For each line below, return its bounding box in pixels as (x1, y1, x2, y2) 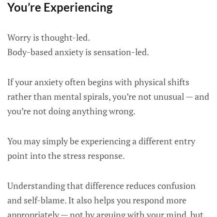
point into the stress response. (7, 150, 125, 161)
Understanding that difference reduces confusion (7, 180, 196, 191)
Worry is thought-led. (7, 31, 90, 43)
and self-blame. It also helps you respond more (7, 194, 186, 206)
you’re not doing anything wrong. (7, 105, 136, 117)
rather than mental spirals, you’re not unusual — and (7, 91, 209, 102)
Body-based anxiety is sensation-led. (7, 46, 149, 58)
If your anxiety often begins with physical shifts (7, 76, 189, 88)
